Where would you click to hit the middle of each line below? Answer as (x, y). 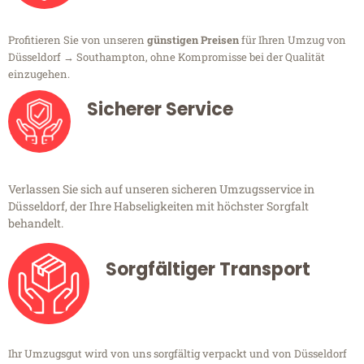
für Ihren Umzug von (292, 40)
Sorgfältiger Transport (208, 270)
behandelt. (36, 223)
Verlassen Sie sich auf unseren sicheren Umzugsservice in (161, 189)
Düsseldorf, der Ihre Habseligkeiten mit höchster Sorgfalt (158, 206)
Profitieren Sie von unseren (78, 40)
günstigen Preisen (193, 40)
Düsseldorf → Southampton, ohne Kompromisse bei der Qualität (167, 57)
